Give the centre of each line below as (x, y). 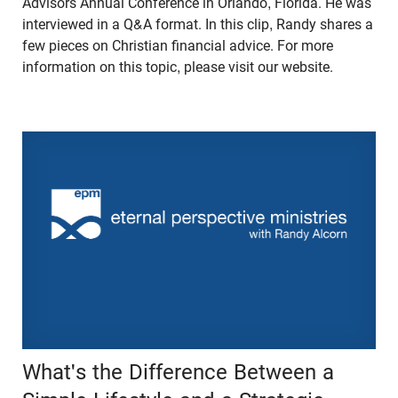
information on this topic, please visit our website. (179, 67)
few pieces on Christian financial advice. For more (178, 45)
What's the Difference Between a (178, 372)
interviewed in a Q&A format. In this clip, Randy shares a (198, 24)
